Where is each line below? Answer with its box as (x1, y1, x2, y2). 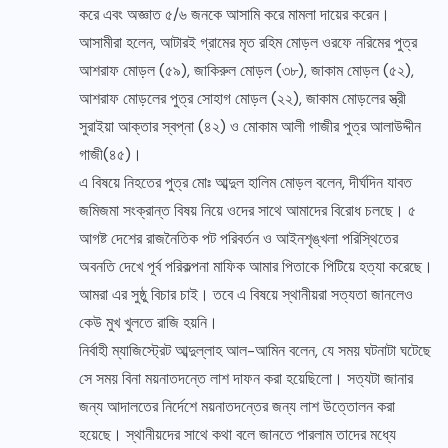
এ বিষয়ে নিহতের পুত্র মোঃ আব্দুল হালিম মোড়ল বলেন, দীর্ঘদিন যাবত (79, 172, 412, 194)
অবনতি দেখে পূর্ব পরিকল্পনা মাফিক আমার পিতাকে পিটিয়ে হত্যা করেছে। (79, 256, 433, 278)
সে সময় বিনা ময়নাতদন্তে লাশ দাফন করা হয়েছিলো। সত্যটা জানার (79, 368, 413, 390)
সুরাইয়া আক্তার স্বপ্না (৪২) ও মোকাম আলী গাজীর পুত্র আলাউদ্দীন (79, 116, 421, 138)
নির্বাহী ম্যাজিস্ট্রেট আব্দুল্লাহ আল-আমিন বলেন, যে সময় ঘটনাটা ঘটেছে (79, 340, 431, 362)
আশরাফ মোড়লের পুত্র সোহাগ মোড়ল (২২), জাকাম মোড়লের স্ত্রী (79, 88, 406, 110)
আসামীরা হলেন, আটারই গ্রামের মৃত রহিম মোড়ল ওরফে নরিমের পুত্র (79, 32, 417, 54)
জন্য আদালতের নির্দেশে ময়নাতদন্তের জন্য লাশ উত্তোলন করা (79, 396, 395, 418)
